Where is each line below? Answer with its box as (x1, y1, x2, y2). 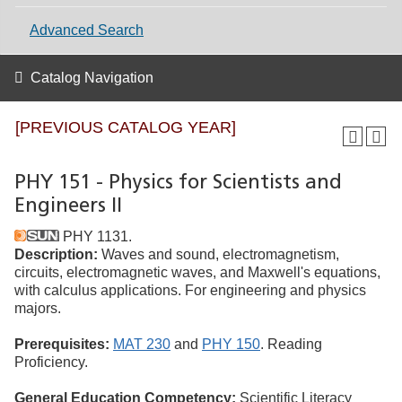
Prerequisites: (14, 336, 109, 352)
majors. (14, 301, 61, 316)
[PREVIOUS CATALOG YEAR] (15, 118, 236, 136)
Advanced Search (30, 22, 144, 38)
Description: (14, 247, 98, 262)
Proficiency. (14, 354, 88, 370)
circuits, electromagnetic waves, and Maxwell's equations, (14, 265, 380, 280)
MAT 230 (113, 336, 170, 352)
